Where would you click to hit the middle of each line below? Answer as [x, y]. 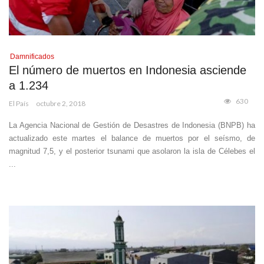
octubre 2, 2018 [61, 104]
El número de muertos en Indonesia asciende [128, 70]
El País [19, 104]
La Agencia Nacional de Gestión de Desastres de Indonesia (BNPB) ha [132, 126]
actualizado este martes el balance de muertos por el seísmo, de [132, 138]
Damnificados [32, 57]
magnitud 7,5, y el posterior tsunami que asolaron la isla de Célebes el [132, 151]
